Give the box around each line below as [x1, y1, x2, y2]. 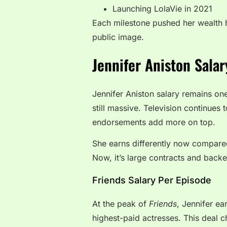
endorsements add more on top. [92, 117, 215, 127]
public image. [92, 31, 144, 42]
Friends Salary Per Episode [92, 174, 211, 185]
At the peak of [92, 198, 149, 209]
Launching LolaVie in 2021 [112, 3, 212, 14]
